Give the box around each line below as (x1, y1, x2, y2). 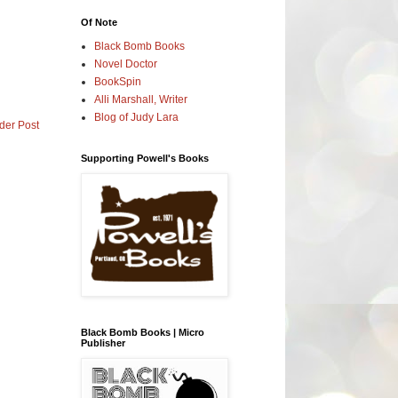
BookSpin (94, 75, 141, 88)
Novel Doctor (94, 57, 157, 70)
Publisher (81, 337, 125, 348)
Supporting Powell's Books (81, 152, 209, 163)
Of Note (81, 16, 117, 28)
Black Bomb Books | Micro (81, 326, 204, 338)
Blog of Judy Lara (94, 110, 179, 123)
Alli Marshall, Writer (94, 92, 187, 106)
